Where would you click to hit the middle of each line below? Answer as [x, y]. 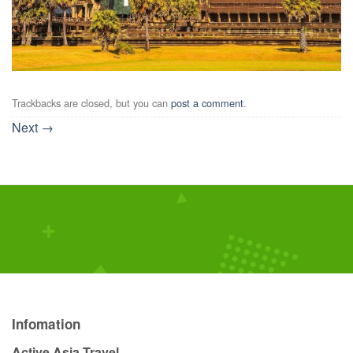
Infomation [46, 324]
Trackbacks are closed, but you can [91, 102]
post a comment [207, 102]
